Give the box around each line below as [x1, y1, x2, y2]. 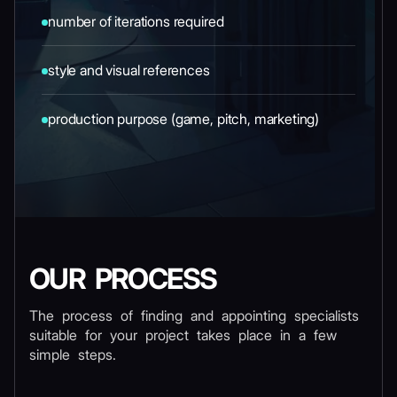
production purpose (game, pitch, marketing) [48, 110, 320, 128]
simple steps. [29, 346, 116, 363]
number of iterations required [48, 12, 224, 30]
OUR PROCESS [29, 261, 217, 296]
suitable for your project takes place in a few [29, 326, 337, 344]
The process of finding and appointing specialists [29, 307, 359, 324]
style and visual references [48, 61, 210, 79]
